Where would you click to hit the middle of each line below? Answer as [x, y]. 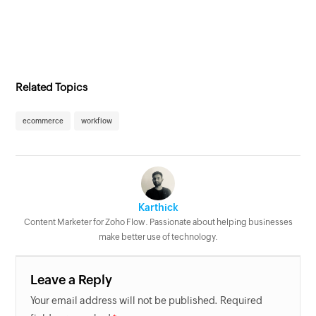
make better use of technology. [158, 237]
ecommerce [43, 121]
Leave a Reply [72, 279]
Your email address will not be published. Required [147, 300]
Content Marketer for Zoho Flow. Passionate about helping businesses [158, 222]
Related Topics [52, 87]
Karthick [158, 207]
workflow [97, 121]
